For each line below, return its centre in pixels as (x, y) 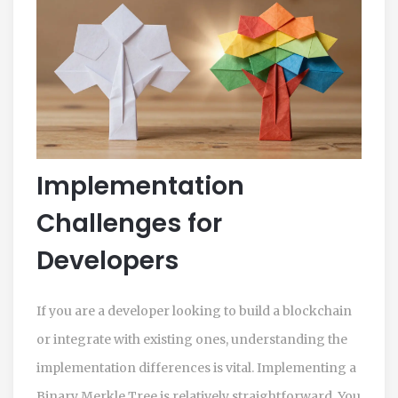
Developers (107, 260)
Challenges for (129, 223)
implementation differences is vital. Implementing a (196, 367)
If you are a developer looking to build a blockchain (194, 310)
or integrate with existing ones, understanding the (192, 339)
